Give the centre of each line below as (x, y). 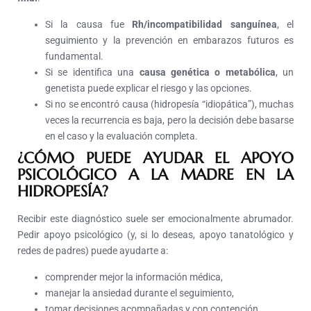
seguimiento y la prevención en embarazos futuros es (169, 41)
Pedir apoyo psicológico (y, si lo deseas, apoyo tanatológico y (155, 235)
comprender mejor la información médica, (134, 277)
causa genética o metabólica (207, 73)
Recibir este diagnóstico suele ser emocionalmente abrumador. (155, 219)
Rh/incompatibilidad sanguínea (204, 25)
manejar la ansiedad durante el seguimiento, (140, 293)
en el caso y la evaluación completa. (123, 136)
